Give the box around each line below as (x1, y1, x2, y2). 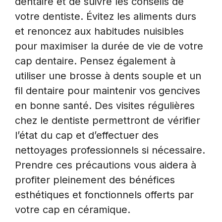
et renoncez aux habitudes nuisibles (15, 25, 184, 37)
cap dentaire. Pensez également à (15, 55, 175, 67)
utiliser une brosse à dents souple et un (15, 69, 201, 82)
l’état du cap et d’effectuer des (15, 129, 159, 141)
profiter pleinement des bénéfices (15, 173, 175, 186)
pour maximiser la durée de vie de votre (15, 40, 203, 52)
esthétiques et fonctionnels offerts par (15, 188, 194, 201)
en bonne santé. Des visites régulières (15, 99, 195, 111)
